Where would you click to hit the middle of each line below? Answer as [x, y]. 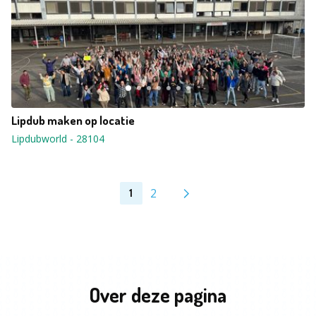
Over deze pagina [158, 295]
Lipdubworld [39, 139]
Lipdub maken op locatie [73, 120]
